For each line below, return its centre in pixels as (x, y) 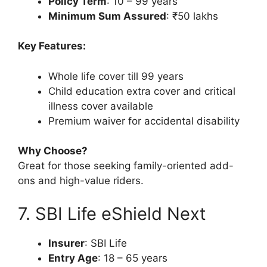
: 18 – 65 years (133, 258)
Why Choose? (53, 151)
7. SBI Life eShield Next (112, 213)
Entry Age (73, 258)
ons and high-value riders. (81, 181)
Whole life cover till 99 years (116, 76)
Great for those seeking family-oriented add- (126, 166)
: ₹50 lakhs (192, 16)
